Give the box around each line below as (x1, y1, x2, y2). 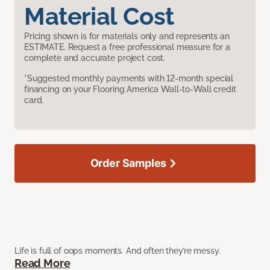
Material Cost (24, 2, 174, 31)
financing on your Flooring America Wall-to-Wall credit (24, 84, 236, 95)
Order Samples (90, 157, 167, 170)
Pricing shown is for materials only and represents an (24, 31, 230, 42)
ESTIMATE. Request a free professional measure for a (24, 42, 230, 52)
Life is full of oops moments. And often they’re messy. (14, 246, 221, 256)
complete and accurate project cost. (24, 53, 166, 63)
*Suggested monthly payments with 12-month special (24, 74, 234, 84)
